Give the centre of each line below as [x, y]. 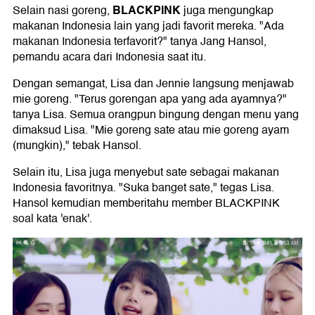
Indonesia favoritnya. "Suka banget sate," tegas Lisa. [143, 188]
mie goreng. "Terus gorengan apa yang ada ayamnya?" [150, 99]
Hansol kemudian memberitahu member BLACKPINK [146, 204]
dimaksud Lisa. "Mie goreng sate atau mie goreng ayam [151, 130]
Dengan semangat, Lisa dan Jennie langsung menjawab [153, 84]
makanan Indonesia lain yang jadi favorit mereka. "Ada [148, 26]
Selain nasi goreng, [63, 11]
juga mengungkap [227, 11]
